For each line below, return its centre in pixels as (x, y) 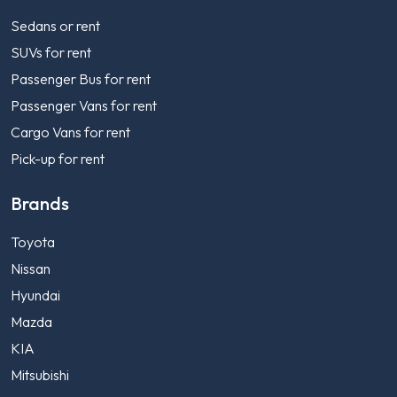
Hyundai (35, 296)
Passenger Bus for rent (81, 79)
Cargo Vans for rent (70, 132)
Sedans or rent (55, 26)
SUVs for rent (51, 53)
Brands (40, 204)
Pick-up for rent (58, 159)
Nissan (31, 269)
